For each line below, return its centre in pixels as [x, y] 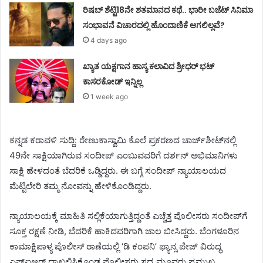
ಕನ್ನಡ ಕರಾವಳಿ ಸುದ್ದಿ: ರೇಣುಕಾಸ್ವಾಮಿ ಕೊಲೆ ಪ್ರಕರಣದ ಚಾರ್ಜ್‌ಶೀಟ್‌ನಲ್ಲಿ [123, 140]
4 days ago [109, 41]
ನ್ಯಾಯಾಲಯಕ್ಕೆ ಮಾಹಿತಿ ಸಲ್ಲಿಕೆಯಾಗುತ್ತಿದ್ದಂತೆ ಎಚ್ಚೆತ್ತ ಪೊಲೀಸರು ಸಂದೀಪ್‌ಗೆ [128, 216]
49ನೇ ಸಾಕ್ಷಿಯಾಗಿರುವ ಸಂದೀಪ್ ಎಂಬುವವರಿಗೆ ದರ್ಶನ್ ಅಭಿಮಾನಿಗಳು [124, 156]
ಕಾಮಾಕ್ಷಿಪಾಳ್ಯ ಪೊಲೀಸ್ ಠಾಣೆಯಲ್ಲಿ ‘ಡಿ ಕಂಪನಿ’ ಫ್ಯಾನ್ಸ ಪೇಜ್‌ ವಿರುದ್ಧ [115, 247]
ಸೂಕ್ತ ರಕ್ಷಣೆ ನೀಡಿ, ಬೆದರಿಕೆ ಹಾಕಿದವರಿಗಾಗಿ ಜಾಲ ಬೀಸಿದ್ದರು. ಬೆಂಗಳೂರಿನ [124, 231]
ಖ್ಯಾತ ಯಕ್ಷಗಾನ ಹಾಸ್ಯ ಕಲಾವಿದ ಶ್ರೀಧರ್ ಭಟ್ [149, 67]
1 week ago [109, 97]
